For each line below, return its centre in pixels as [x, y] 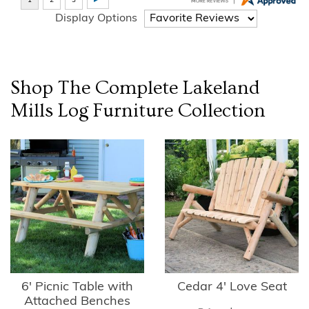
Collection [219, 111]
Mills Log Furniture [92, 111]
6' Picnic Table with [77, 287]
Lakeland [221, 88]
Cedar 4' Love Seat [232, 287]
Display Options [96, 18]
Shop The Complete [97, 88]
